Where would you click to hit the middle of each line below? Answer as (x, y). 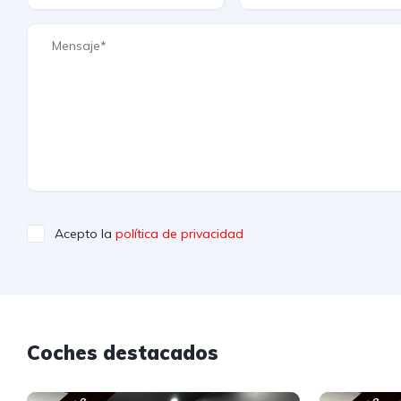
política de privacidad (179, 234)
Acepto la (85, 234)
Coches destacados (123, 353)
